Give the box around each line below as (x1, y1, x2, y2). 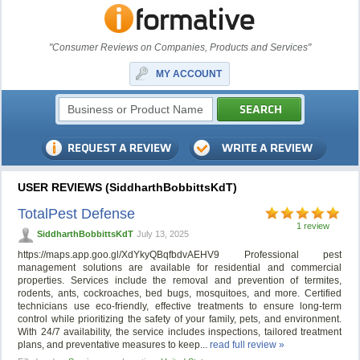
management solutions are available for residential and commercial (18, 262, 342, 274)
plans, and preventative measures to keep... (18, 339, 211, 351)
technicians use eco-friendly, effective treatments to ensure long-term (18, 301, 342, 313)
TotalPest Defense (18, 206, 136, 222)
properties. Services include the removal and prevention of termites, (18, 275, 342, 287)
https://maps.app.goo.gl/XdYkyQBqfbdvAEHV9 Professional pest (18, 249, 342, 261)
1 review (297, 221, 330, 231)
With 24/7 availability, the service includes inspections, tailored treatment (18, 326, 342, 338)
